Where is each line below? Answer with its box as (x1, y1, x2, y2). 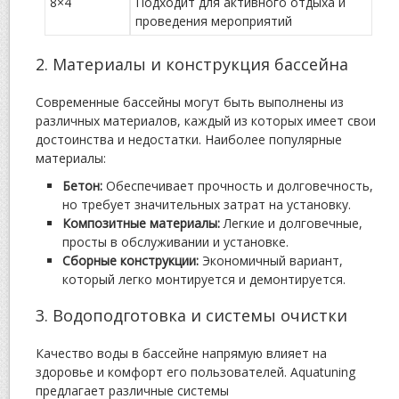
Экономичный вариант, (199, 252, 343, 270)
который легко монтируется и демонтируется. (62, 271, 346, 289)
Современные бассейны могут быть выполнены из (36, 94, 344, 111)
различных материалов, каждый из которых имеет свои (36, 112, 376, 130)
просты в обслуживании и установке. (62, 233, 289, 251)
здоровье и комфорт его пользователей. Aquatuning (36, 363, 355, 381)
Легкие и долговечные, (220, 215, 362, 232)
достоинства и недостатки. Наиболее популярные (36, 131, 342, 149)
